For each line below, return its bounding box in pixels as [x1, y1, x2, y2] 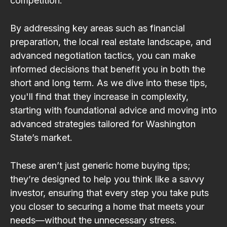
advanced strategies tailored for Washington [10, 118, 196, 129]
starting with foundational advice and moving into [10, 104, 217, 116]
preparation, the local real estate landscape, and [10, 36, 211, 47]
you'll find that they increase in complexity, [10, 91, 188, 102]
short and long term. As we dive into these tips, [10, 77, 207, 88]
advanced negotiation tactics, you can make [10, 50, 196, 61]
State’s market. [10, 132, 72, 143]
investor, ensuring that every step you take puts [10, 187, 209, 198]
